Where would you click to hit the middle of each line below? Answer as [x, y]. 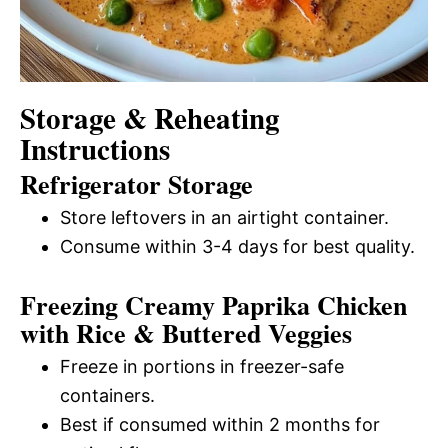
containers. [107, 396]
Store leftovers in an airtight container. [224, 218]
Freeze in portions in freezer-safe [202, 367]
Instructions [95, 149]
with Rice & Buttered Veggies [186, 333]
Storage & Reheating [150, 118]
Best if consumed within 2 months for [220, 425]
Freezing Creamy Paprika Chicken [213, 305]
